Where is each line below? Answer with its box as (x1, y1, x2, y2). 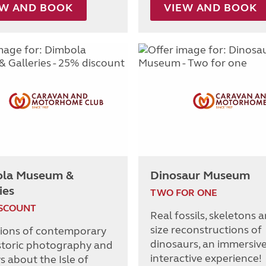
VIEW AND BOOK (164, 1, 257, 15)
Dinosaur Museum (150, 168, 250, 183)
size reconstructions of (150, 223, 262, 237)
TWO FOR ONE (150, 187, 217, 199)
